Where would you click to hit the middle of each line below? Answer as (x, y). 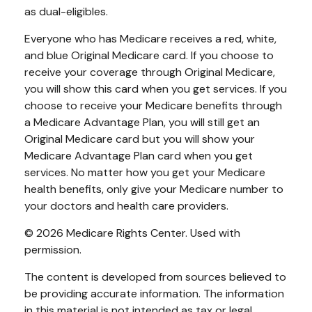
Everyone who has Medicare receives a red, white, (150, 39)
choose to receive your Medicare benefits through (153, 106)
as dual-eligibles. (66, 11)
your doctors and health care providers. (126, 206)
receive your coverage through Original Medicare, (150, 72)
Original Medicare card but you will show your (140, 139)
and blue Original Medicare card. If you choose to (149, 55)
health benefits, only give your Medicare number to (154, 189)
